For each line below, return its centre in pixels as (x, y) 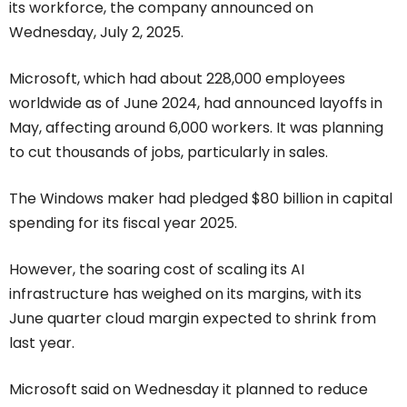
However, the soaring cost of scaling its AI (157, 269)
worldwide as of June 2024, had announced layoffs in (196, 103)
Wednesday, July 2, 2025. (96, 32)
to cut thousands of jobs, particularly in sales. (169, 152)
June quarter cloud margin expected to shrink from (193, 318)
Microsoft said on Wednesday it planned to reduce (189, 389)
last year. (42, 343)
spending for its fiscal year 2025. (123, 223)
